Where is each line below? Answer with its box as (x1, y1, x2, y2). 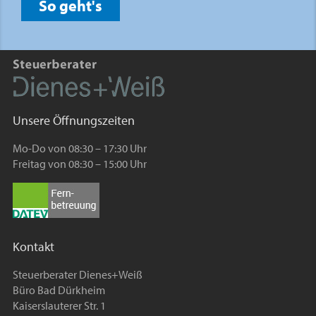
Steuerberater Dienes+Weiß (12, 267, 142, 281)
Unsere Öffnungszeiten (12, 112, 135, 129)
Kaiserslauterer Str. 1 (12, 298, 106, 312)
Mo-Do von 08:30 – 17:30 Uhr (12, 141, 147, 156)
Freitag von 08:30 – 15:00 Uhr (12, 157, 147, 171)
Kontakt (12, 238, 54, 255)
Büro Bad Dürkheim (12, 282, 105, 297)
